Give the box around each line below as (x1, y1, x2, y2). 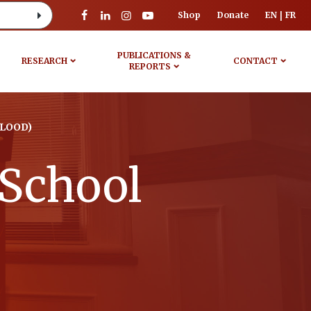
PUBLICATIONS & (117, 50, 192, 60)
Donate (217, 10, 249, 20)
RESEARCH (21, 56, 67, 66)
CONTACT (233, 56, 278, 66)
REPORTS (129, 61, 171, 72)
